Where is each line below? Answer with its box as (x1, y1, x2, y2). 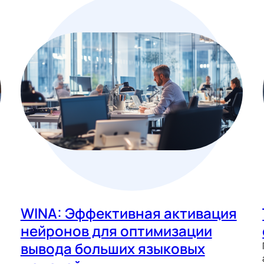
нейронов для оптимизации (20, 221, 212, 241)
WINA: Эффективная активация (20, 203, 237, 223)
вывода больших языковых (20, 239, 205, 259)
